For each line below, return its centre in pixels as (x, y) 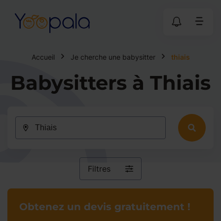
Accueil (43, 57)
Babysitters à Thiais (110, 83)
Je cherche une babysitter (113, 57)
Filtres (99, 168)
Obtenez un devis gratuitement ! (105, 207)
